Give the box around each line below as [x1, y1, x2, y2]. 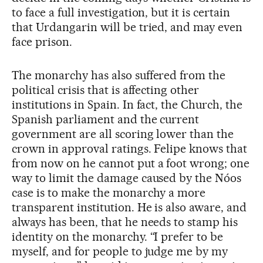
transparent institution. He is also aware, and [12, 200, 247, 214]
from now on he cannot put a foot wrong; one [12, 156, 250, 170]
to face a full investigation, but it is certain [12, 5, 231, 19]
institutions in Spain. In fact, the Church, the [12, 97, 243, 112]
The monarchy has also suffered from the [12, 68, 226, 82]
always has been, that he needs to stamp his [12, 214, 238, 229]
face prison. [12, 34, 72, 49]
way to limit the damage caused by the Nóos [12, 170, 242, 185]
